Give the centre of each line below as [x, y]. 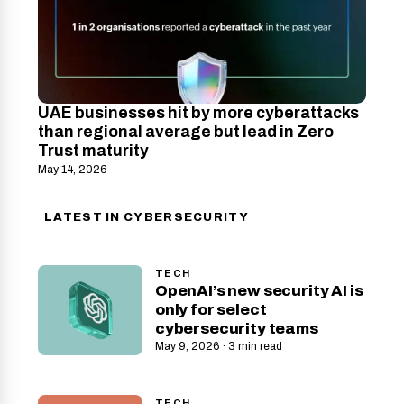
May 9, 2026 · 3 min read [219, 347]
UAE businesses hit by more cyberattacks [198, 114]
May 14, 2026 [73, 170]
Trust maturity [93, 151]
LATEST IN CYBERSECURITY [147, 218]
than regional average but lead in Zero [186, 133]
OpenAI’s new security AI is [259, 291]
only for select [211, 310]
